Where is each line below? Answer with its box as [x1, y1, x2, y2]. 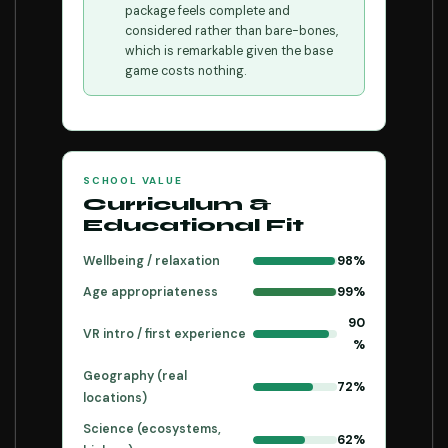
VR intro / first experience [83, 326, 246, 342]
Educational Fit [83, 214, 304, 236]
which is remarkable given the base [125, 43, 333, 59]
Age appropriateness [83, 284, 218, 300]
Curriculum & [83, 193, 272, 215]
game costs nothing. [125, 63, 246, 79]
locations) [83, 390, 147, 406]
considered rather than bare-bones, [125, 23, 338, 39]
